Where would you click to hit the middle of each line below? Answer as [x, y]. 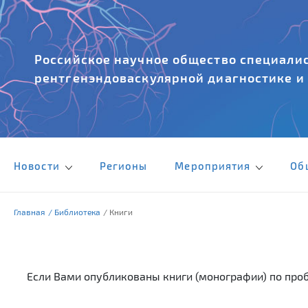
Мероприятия [214, 166]
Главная [30, 212]
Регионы [123, 166]
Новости [38, 166]
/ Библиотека [74, 212]
